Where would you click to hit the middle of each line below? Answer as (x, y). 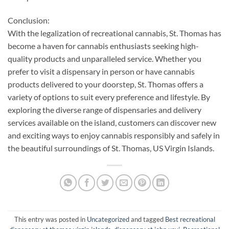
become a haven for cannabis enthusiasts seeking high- (103, 45)
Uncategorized (108, 219)
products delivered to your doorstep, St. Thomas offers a (106, 84)
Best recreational (190, 219)
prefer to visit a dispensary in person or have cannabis (101, 71)
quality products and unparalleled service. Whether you (105, 58)
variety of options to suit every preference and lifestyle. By (109, 97)
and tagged (147, 219)
